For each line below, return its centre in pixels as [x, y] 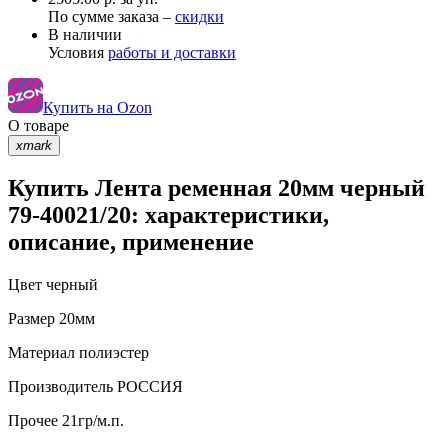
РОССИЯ [148, 387]
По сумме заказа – [111, 16]
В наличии [85, 34]
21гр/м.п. [91, 421]
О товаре [38, 125]
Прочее [33, 421]
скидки [199, 16]
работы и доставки [172, 52]
